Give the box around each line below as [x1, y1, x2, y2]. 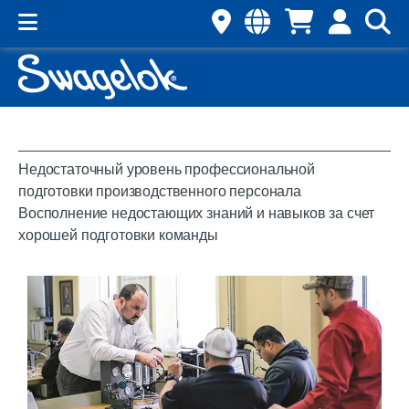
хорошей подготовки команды [18, 225, 218, 246]
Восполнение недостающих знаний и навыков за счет [18, 203, 375, 225]
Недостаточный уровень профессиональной [18, 159, 315, 181]
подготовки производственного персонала [18, 181, 301, 203]
